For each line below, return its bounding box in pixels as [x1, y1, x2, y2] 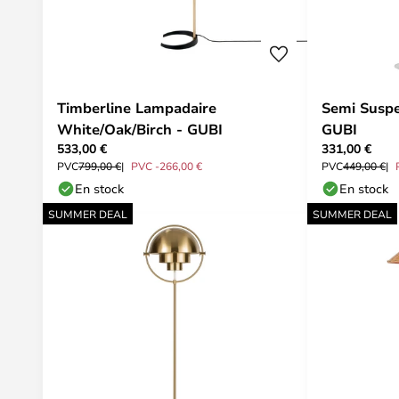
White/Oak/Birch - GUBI [57, 119, 223, 139]
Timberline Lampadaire [57, 98, 216, 118]
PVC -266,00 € [131, 159, 202, 173]
